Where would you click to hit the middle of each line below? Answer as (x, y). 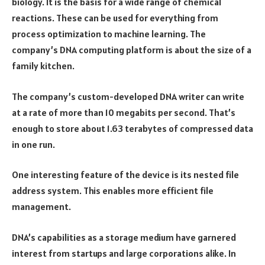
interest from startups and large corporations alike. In (124, 253)
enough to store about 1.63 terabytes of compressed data (132, 128)
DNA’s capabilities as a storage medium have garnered (124, 237)
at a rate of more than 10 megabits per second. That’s (124, 112)
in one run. (33, 144)
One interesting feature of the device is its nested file (125, 175)
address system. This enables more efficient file (113, 191)
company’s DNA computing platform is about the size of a (132, 50)
